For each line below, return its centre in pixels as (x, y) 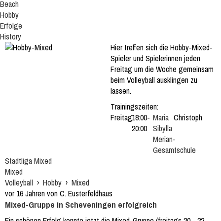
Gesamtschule (174, 150)
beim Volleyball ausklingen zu (154, 80)
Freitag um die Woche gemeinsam (162, 69)
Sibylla (162, 128)
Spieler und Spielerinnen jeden (155, 58)
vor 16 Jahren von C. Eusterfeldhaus (59, 193)
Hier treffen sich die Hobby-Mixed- (162, 47)
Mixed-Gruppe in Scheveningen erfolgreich (81, 204)
